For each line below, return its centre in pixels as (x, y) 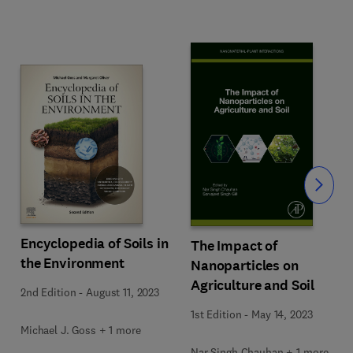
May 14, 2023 (282, 314)
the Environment (72, 263)
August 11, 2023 (123, 292)
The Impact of (234, 246)
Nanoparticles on (245, 266)
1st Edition (216, 314)
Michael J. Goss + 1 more (81, 330)
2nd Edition (48, 292)
